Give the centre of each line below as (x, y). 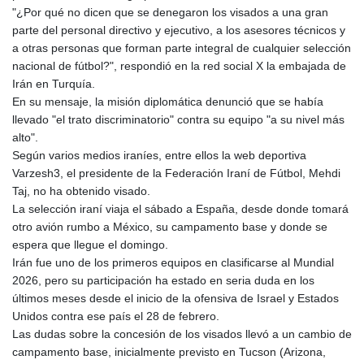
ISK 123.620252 (315, 297)
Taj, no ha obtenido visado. (81, 191)
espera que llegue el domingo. (90, 244)
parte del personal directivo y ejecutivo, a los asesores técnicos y (179, 30)
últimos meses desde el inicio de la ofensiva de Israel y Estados (175, 298)
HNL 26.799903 (314, 101)
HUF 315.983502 (317, 154)
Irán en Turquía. (54, 83)
